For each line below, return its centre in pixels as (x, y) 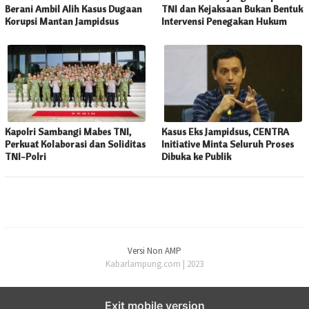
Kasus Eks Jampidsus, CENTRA (225, 132)
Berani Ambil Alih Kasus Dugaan (73, 9)
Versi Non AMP (154, 251)
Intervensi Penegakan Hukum (224, 22)
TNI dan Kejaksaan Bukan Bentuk (232, 9)
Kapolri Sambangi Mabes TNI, (68, 132)
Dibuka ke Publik (196, 157)
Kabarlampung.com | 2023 (154, 264)
